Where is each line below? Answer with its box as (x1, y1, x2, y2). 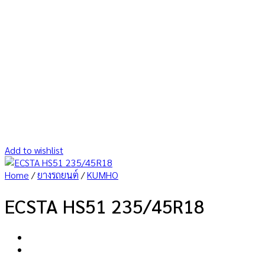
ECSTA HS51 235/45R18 (5, 193, 205, 218)
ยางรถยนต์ (37, 169, 79, 181)
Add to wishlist (5, 144, 63, 156)
